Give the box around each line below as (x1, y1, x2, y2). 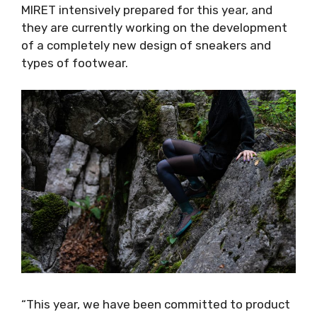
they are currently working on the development (21, 20, 287, 35)
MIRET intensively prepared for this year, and (21, 2, 272, 17)
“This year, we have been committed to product (21, 297, 290, 312)
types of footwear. (21, 55, 128, 70)
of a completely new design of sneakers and (21, 38, 271, 52)
